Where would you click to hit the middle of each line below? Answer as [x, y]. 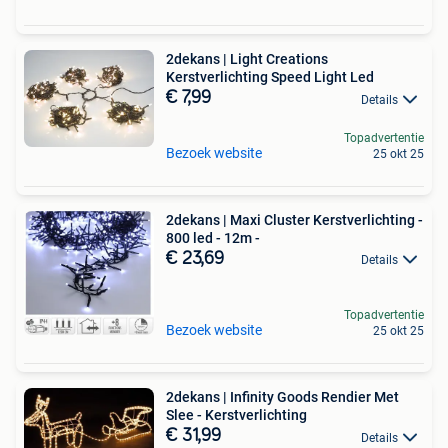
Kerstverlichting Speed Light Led [270, 77]
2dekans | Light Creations [247, 59]
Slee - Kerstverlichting [236, 415]
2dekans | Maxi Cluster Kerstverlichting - [294, 219]
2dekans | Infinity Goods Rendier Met [282, 397]
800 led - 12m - [213, 237]
